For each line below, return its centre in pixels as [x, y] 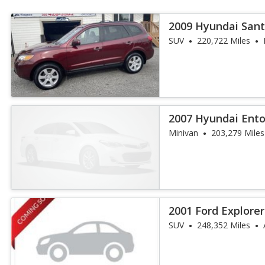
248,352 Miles [224, 225]
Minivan [184, 133]
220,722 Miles [224, 41]
